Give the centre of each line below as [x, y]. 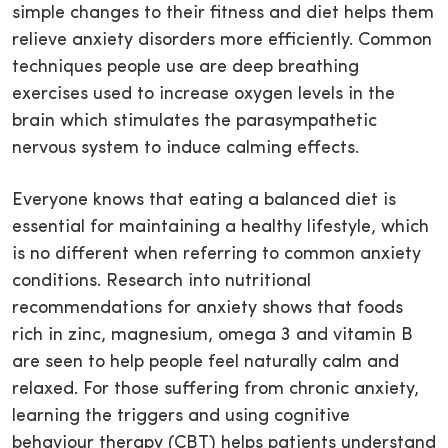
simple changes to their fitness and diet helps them [223, 14]
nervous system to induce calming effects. [185, 149]
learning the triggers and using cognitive [181, 417]
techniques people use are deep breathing [185, 68]
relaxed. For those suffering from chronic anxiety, [215, 390]
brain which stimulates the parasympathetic [194, 122]
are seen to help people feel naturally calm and [205, 363]
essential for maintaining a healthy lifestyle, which [220, 228]
